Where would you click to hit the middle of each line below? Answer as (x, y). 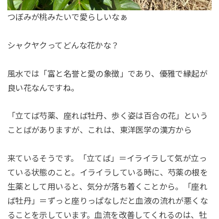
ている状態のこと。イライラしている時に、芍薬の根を (108, 173)
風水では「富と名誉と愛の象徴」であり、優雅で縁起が (107, 74)
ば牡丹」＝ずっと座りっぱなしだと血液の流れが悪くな (108, 201)
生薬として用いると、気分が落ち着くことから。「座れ (107, 187)
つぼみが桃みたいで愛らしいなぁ (67, 17)
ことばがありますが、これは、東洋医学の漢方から (99, 130)
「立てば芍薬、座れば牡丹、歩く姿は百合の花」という (108, 116)
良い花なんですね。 (43, 88)
